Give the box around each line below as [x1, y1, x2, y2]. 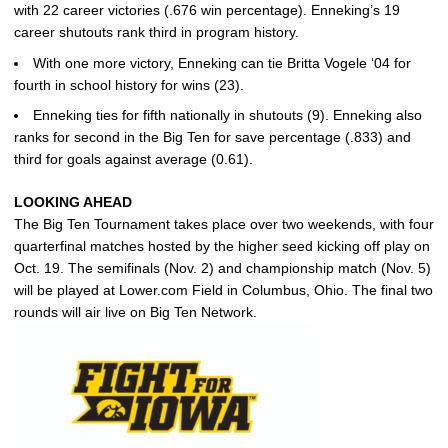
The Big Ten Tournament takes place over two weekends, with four [14, 216, 434, 233]
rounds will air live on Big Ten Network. [14, 304, 257, 321]
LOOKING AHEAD [14, 194, 132, 211]
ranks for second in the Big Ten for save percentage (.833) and [14, 129, 411, 146]
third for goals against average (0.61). [14, 151, 253, 168]
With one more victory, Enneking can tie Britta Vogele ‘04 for [33, 54, 411, 71]
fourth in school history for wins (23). [14, 76, 244, 93]
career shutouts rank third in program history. [14, 23, 299, 40]
